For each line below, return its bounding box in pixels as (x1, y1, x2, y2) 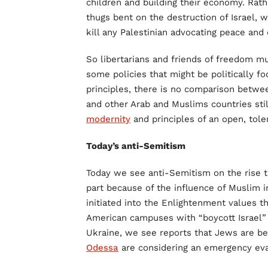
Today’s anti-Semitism (86, 140, 185, 151)
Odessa (86, 242, 118, 253)
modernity (86, 113, 130, 124)
